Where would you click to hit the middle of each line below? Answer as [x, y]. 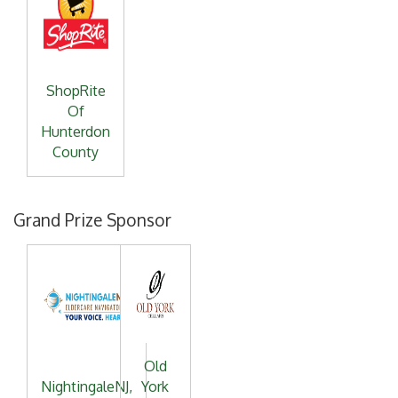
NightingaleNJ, [87, 386]
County [76, 151]
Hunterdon [76, 131]
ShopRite [76, 90]
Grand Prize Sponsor [92, 219]
